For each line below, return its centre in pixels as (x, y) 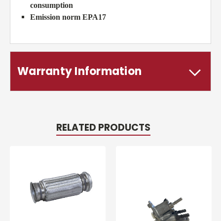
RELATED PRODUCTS (103, 128)
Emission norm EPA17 (68, 17)
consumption (52, 5)
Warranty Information (79, 72)
